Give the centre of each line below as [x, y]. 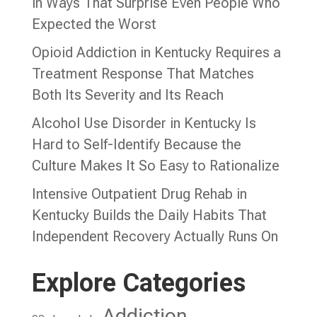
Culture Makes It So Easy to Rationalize [155, 166]
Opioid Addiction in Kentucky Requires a [156, 53]
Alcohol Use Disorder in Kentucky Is [144, 123]
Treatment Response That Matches [143, 74]
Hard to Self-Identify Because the [136, 145]
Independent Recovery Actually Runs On [155, 237]
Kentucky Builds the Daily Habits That [149, 215]
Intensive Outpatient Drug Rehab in [139, 194]
